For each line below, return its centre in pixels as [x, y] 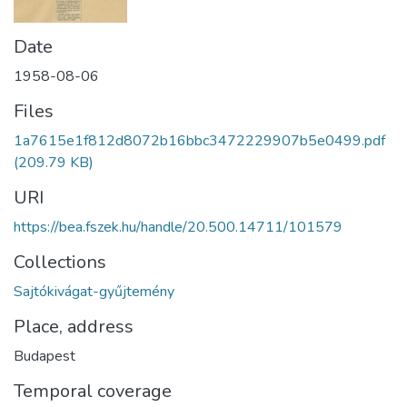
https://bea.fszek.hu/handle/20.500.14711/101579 [178, 227]
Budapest [45, 356]
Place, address [74, 327]
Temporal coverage [93, 391]
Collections [60, 262]
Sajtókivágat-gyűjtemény [94, 292]
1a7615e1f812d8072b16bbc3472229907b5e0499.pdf [199, 141]
